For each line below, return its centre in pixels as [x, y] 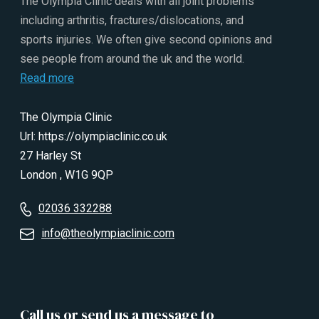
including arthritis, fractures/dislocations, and [132, 21]
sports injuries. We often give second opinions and [146, 40]
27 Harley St [51, 156]
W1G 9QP [89, 175]
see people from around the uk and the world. [132, 59]
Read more [47, 78]
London [40, 175]
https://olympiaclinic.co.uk [103, 137]
